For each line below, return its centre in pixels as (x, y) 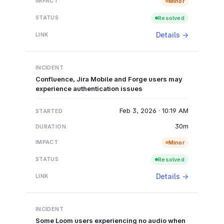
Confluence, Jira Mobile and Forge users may (109, 79)
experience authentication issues (89, 88)
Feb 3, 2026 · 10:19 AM (154, 110)
